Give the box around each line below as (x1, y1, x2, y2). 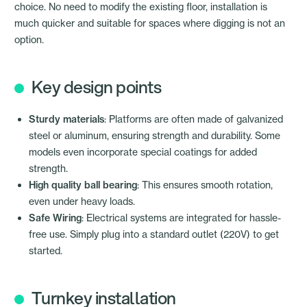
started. (29, 245, 62, 257)
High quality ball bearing (29, 179, 137, 192)
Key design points (31, 75, 162, 99)
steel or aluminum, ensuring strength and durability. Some (29, 130, 280, 142)
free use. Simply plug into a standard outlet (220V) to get (29, 228, 279, 241)
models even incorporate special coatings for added (29, 146, 257, 158)
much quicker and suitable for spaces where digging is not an (14, 17, 285, 29)
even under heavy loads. (29, 195, 135, 208)
